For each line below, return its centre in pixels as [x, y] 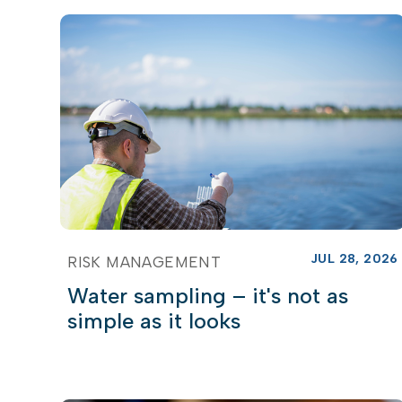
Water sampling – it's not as [208, 295]
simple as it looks [154, 320]
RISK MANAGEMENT [144, 262]
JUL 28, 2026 [354, 258]
